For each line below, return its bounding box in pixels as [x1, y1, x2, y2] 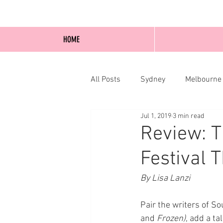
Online [166, 114, 188, 124]
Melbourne [185, 75, 222, 85]
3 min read [173, 111, 204, 120]
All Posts [91, 75, 120, 85]
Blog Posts [111, 114, 146, 124]
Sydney [140, 75, 165, 85]
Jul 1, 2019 [140, 111, 171, 120]
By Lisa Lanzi [140, 173, 190, 184]
